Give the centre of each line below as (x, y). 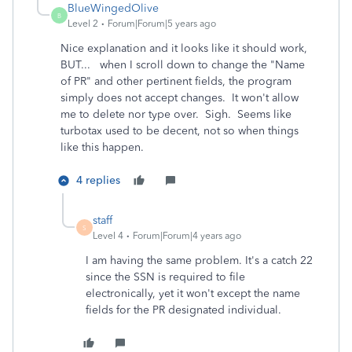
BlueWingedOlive (113, 8)
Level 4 (108, 236)
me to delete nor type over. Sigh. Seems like (176, 114)
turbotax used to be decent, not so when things (180, 131)
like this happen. (105, 147)
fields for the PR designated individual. (185, 310)
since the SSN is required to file (165, 277)
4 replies (98, 180)
